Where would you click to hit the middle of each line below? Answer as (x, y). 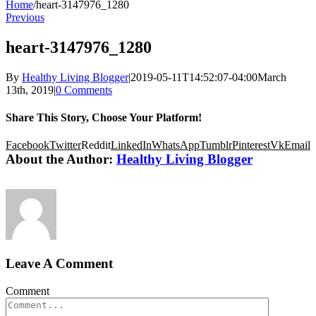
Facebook (28, 145)
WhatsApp (176, 145)
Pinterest (251, 145)
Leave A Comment (59, 263)
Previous (25, 17)
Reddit (96, 145)
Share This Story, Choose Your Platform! (104, 117)
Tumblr (216, 145)
